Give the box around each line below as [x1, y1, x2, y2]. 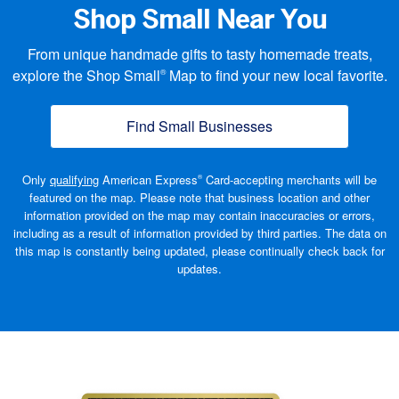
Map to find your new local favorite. [165, 64, 387, 85]
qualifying [50, 170, 99, 188]
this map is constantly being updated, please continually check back [14, 241, 368, 259]
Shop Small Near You [72, 3, 327, 36]
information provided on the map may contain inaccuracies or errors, [24, 206, 375, 224]
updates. [177, 259, 222, 277]
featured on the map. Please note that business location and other [29, 188, 370, 206]
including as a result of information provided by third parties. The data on [12, 224, 387, 241]
